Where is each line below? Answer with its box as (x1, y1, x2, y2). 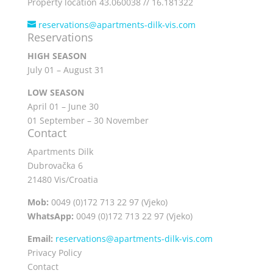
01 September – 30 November (27, 114, 149, 126)
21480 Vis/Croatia (27, 173, 98, 185)
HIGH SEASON (27, 49, 87, 62)
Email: (27, 232, 53, 244)
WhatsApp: (27, 210, 76, 222)
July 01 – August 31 (27, 63, 104, 76)
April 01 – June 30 (27, 100, 99, 112)
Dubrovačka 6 (27, 159, 83, 171)
